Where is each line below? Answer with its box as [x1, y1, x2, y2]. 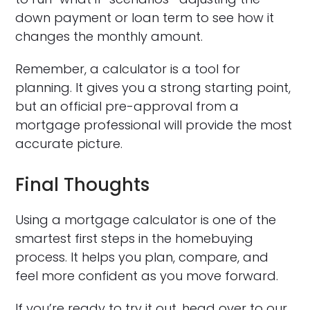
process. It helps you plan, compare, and [15, 248, 269, 266]
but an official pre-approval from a [15, 97, 239, 115]
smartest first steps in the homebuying [15, 229, 254, 247]
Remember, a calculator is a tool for [15, 60, 241, 77]
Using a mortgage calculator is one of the [15, 210, 277, 228]
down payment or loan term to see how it [15, 8, 275, 26]
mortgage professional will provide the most [15, 116, 293, 134]
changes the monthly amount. [15, 27, 203, 45]
